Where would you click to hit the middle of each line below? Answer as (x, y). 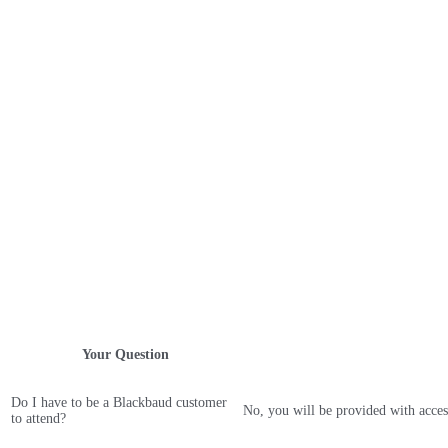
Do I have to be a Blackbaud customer (119, 402)
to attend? (38, 418)
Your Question (125, 354)
